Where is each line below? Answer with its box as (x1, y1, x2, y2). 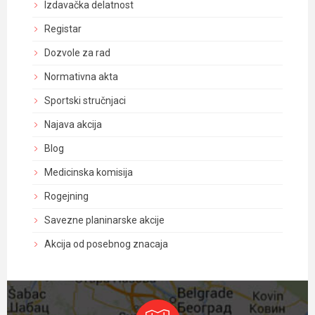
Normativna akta (44, 71, 118, 82)
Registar (44, 23, 82, 34)
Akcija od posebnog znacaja (44, 238, 168, 250)
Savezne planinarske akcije (44, 214, 165, 226)
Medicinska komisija (44, 167, 133, 178)
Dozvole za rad (44, 47, 110, 58)
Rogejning (44, 191, 89, 202)
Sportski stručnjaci (44, 95, 126, 106)
